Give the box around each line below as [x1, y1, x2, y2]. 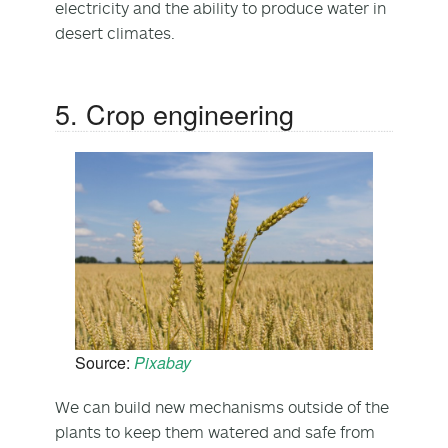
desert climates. [55, 22, 175, 43]
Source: [75, 350, 134, 374]
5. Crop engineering [55, 93, 294, 133]
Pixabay [134, 350, 191, 374]
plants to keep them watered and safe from [55, 421, 375, 442]
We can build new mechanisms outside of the [55, 396, 389, 417]
